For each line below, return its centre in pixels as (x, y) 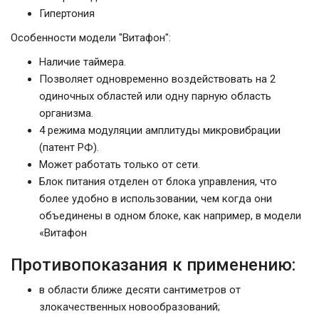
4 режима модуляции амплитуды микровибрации (160, 131)
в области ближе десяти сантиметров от (140, 290)
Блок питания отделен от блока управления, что (158, 182)
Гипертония (67, 14)
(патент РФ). (69, 148)
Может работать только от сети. (120, 165)
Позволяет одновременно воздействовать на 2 (157, 79)
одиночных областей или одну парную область (155, 96)
